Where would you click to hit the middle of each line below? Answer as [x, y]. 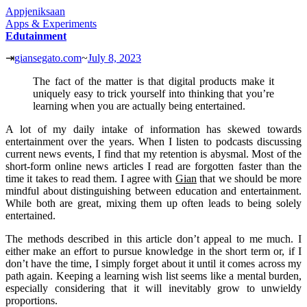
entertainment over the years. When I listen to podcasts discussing [153, 142]
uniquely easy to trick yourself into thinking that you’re [153, 94]
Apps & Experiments [51, 24]
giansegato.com [48, 58]
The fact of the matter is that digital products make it [153, 82]
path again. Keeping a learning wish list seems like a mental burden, [153, 276]
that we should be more [249, 179]
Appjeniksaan [35, 11]
